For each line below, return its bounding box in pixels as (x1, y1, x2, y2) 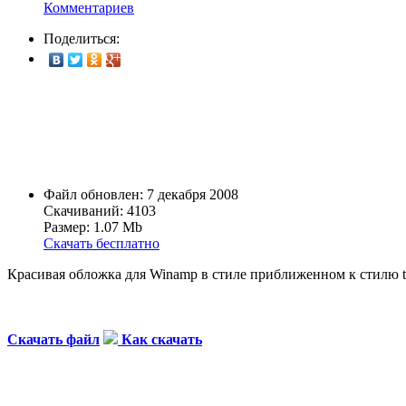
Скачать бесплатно (43, 236, 159, 252)
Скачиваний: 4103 (43, 203, 156, 219)
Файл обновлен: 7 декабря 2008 (43, 187, 238, 203)
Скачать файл (7, 332, 100, 348)
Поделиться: (43, 31, 120, 47)
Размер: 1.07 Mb (43, 219, 142, 236)
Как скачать (121, 332, 202, 348)
